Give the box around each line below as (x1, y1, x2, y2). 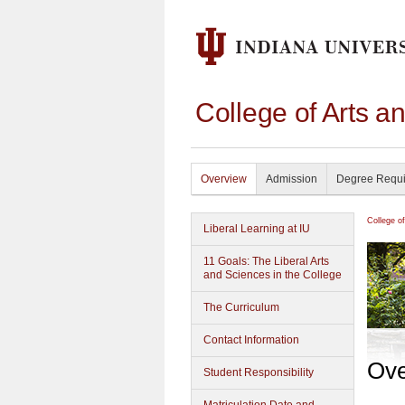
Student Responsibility (203, 366, 314, 379)
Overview (201, 173, 247, 185)
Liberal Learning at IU (203, 222, 310, 235)
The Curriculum (203, 301, 279, 314)
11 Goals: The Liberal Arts (203, 255, 329, 268)
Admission (266, 173, 317, 185)
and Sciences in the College (203, 268, 342, 281)
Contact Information (203, 334, 299, 346)
